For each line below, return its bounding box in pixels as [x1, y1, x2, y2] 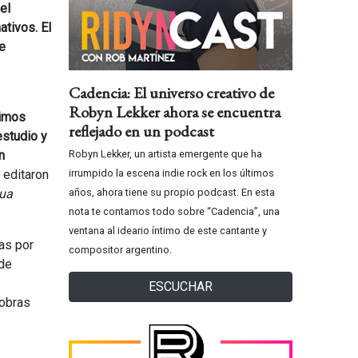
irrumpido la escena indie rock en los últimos [69, 167, 274, 180]
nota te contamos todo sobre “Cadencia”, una [69, 205, 280, 218]
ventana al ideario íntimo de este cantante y [69, 225, 267, 237]
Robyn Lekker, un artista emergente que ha [69, 148, 262, 161]
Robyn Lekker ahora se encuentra [69, 101, 280, 123]
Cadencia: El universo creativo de [69, 82, 274, 104]
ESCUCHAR [149, 279, 213, 295]
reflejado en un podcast [69, 121, 214, 142]
